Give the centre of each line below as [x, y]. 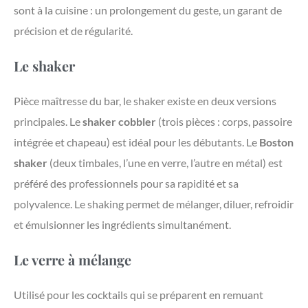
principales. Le [48, 122]
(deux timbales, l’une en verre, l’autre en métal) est [165, 163]
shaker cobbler [119, 122]
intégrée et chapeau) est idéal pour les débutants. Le [136, 142]
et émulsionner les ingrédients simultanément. [122, 225]
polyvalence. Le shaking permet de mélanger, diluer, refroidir [154, 204]
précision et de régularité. [73, 31]
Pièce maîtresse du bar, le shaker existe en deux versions [145, 101]
